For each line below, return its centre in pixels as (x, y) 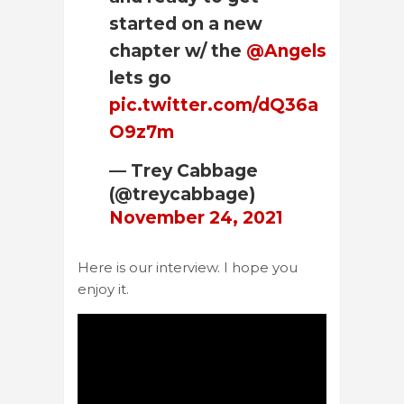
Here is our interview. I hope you (188, 267)
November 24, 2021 (196, 217)
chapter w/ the (178, 50)
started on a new (186, 23)
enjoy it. (103, 289)
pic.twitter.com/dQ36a (214, 105)
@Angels (286, 50)
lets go (140, 78)
